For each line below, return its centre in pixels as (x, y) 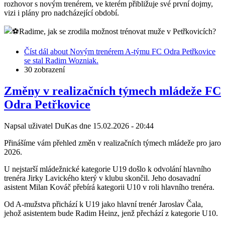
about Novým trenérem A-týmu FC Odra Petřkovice (132, 51)
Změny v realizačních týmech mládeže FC (113, 91)
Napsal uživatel (29, 126)
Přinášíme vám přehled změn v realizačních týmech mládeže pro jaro (113, 143)
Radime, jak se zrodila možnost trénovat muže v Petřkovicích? (118, 31)
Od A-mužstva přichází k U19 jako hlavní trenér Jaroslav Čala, (103, 204)
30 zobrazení (44, 69)
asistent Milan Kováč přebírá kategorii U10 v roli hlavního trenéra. (109, 187)
